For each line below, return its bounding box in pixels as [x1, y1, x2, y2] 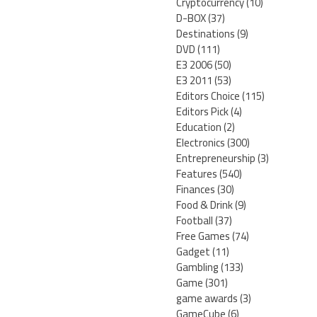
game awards [176, 288, 238, 309]
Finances [176, 179, 215, 200]
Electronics [176, 132, 225, 154]
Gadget [176, 241, 210, 263]
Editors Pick [176, 101, 229, 122]
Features [176, 163, 217, 185]
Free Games [176, 226, 230, 247]
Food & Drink [176, 195, 233, 216]
